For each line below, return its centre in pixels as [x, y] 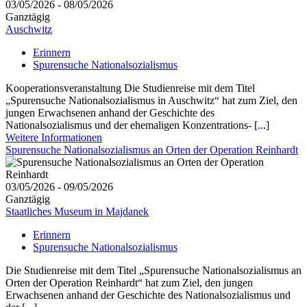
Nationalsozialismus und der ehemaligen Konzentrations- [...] [137, 125]
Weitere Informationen [54, 138]
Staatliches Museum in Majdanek [77, 212]
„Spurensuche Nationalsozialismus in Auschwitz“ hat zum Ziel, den [151, 101]
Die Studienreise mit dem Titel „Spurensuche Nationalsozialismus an [153, 271]
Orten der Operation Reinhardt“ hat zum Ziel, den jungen [129, 283]
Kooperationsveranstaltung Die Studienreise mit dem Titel [130, 88]
